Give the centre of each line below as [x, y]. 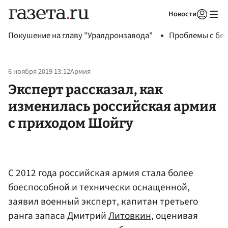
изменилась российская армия [112, 106]
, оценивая [175, 216]
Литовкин [130, 216]
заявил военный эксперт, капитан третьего [103, 201]
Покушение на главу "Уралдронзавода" [80, 36]
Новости [182, 14]
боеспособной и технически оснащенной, [99, 187]
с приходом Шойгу [71, 123]
